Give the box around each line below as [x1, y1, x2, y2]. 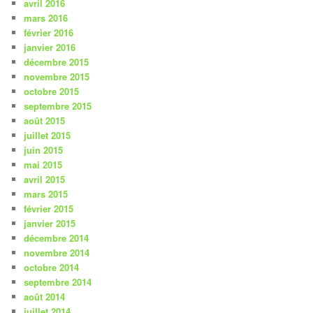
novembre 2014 [24, 246, 90, 260]
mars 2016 [24, 11, 68, 25]
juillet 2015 [24, 129, 71, 143]
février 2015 [24, 202, 74, 216]
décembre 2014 [24, 231, 89, 245]
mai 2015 [24, 158, 63, 172]
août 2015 [24, 114, 66, 128]
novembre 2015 [24, 70, 90, 84]
